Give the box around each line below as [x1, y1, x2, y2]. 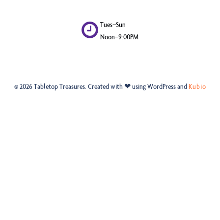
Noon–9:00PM [100, 32, 139, 41]
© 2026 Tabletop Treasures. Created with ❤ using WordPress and [14, 82, 189, 91]
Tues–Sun [100, 20, 126, 29]
